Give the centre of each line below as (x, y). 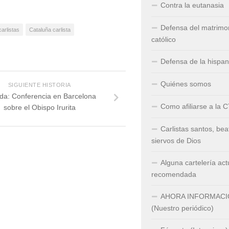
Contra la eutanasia (192, 5)
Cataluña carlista (50, 29)
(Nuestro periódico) (182, 208)
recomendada (174, 174)
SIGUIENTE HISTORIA (39, 85)
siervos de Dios (176, 141)
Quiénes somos (186, 84)
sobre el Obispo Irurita (39, 107)
